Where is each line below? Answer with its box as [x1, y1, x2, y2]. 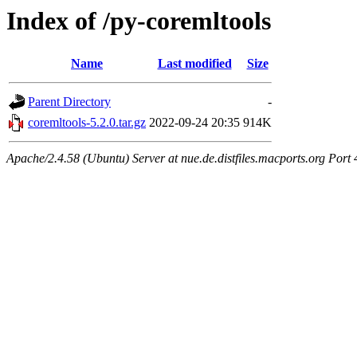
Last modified [157, 57, 232, 71]
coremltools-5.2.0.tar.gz [28, 116, 146, 130]
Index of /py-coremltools [6, 6, 271, 35]
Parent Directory [28, 95, 111, 109]
